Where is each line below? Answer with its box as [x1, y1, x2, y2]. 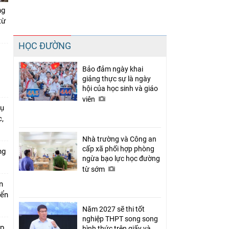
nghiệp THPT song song [82, 214, 158, 223]
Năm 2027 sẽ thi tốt [82, 204, 145, 213]
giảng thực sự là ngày [82, 74, 151, 83]
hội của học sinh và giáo [82, 84, 158, 93]
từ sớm [82, 165, 106, 173]
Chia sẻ [66, 31, 89, 38]
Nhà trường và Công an [82, 134, 156, 143]
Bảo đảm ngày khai [82, 64, 143, 73]
